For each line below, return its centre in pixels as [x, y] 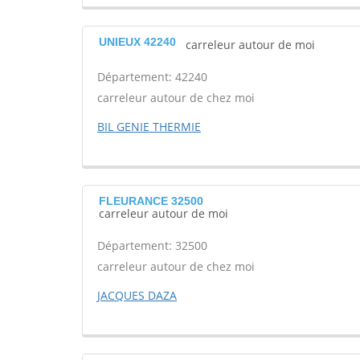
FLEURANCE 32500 [151, 201]
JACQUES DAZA [137, 295]
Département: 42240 [152, 77]
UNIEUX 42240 [137, 42]
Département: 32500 [152, 245]
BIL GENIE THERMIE [149, 127]
